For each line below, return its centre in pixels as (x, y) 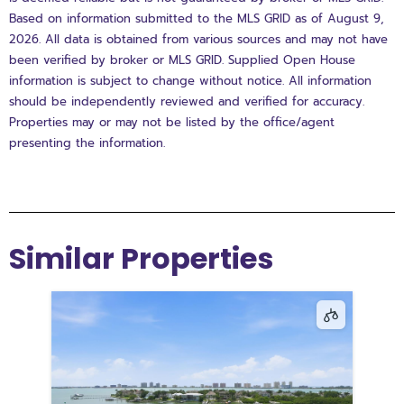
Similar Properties (141, 259)
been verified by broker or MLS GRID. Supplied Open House (182, 60)
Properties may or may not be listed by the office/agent (172, 123)
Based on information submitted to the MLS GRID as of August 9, (197, 19)
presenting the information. (87, 143)
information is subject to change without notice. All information (190, 81)
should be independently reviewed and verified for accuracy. (187, 102)
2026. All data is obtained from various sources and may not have (198, 40)
